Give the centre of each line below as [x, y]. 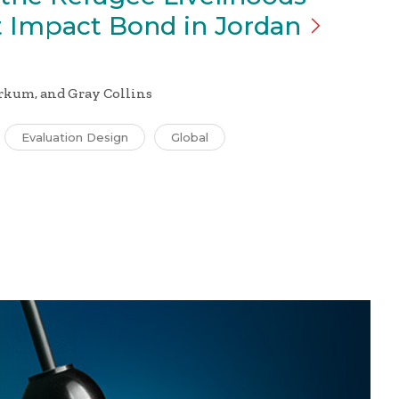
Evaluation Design [75, 137]
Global [190, 137]
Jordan [258, 26]
